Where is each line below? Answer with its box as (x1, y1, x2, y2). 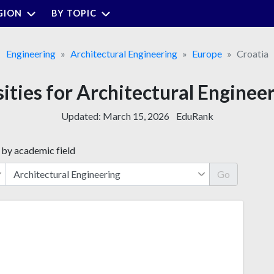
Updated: (61, 109, 103, 122)
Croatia (236, 47, 268, 59)
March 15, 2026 (102, 109, 169, 122)
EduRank (176, 109, 213, 122)
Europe (191, 47, 222, 59)
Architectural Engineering (70, 47, 177, 59)
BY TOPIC (51, 7, 97, 18)
